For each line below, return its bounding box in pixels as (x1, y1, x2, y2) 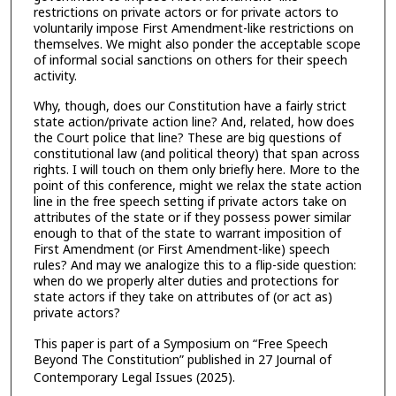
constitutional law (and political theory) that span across (33, 145, 360, 163)
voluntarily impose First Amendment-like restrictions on (33, 19, 354, 36)
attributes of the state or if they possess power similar (33, 209, 351, 226)
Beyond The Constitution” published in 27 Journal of (33, 350, 331, 368)
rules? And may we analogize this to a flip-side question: (33, 256, 356, 274)
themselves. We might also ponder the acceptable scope (33, 34, 361, 52)
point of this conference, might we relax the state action (33, 177, 362, 194)
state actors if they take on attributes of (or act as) (33, 288, 332, 306)
